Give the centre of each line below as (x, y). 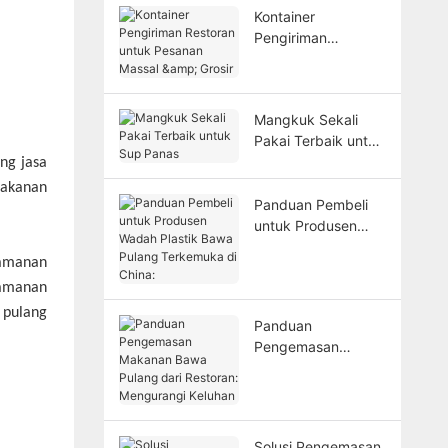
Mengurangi (292, 430)
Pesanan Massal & (312, 79)
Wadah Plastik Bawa (319, 246)
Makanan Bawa (303, 367)
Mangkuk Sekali (305, 119)
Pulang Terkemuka (314, 267)
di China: (282, 288)
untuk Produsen (305, 225)
